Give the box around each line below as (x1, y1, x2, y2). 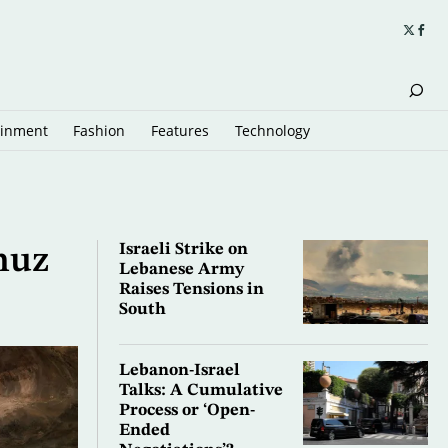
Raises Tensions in (118, 281, 264, 299)
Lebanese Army (118, 261, 244, 279)
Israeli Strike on (118, 241, 248, 259)
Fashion (73, 120, 126, 140)
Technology (234, 120, 310, 140)
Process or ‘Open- (118, 402, 255, 420)
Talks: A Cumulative (118, 382, 283, 400)
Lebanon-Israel (118, 362, 240, 380)
